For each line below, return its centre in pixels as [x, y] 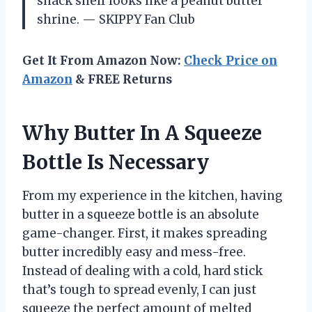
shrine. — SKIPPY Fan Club [116, 20]
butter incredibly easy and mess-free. [134, 252]
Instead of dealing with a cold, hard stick [142, 271]
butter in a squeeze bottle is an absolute [141, 215]
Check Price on [231, 61]
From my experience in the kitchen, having [153, 196]
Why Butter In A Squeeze [142, 133]
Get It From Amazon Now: [103, 61]
